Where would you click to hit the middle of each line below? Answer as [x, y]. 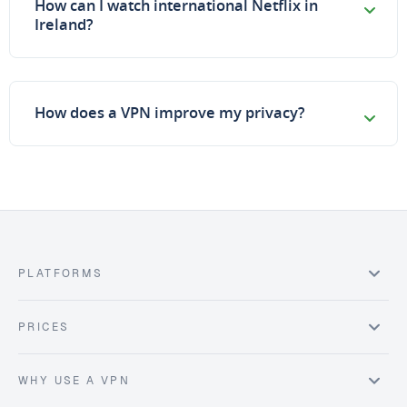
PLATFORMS [61, 273]
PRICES [44, 327]
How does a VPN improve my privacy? [170, 113]
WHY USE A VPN [74, 381]
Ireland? [64, 24]
